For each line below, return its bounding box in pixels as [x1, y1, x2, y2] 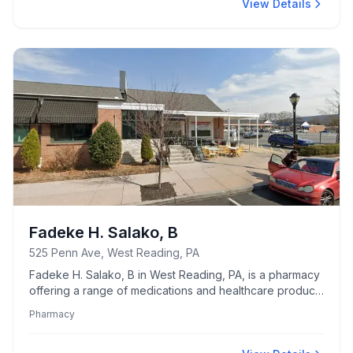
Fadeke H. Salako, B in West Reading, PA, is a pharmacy [29, 268, 320, 281]
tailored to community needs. [29, 299, 179, 313]
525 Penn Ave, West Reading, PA [29, 246, 199, 259]
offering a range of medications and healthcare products [29, 284, 324, 297]
